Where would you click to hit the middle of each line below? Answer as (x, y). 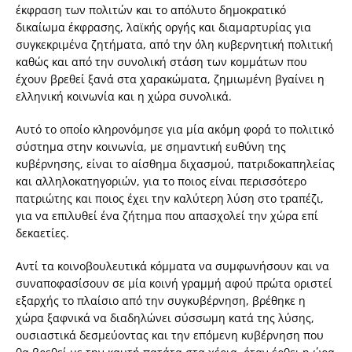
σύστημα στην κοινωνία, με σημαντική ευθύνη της (151, 146)
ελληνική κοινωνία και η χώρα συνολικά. (124, 96)
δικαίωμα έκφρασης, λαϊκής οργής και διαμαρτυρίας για (163, 27)
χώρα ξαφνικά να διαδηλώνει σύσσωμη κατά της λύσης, (165, 317)
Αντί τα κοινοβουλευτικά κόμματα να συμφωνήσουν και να (172, 266)
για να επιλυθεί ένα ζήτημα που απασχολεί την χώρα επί (167, 215)
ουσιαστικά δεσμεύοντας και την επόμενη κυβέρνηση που (170, 335)
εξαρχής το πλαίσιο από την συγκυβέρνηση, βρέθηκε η (161, 300)
